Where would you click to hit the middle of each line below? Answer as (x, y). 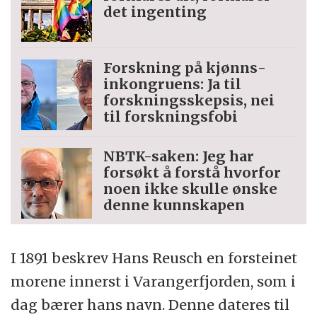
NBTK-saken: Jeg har (179, 156)
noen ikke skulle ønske (191, 189)
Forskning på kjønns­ (185, 68)
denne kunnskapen (174, 205)
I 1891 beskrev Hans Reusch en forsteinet (154, 258)
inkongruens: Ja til (173, 84)
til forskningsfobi (171, 117)
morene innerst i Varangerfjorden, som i (154, 282)
